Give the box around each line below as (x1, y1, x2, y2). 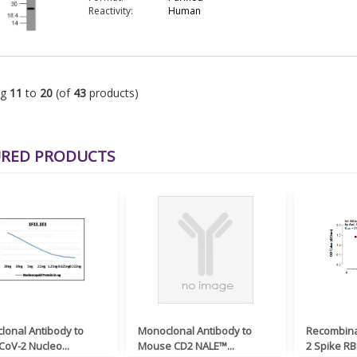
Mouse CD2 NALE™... (137, 338, 234, 353)
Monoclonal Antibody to (137, 323, 252, 338)
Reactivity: (88, 4, 133, 18)
